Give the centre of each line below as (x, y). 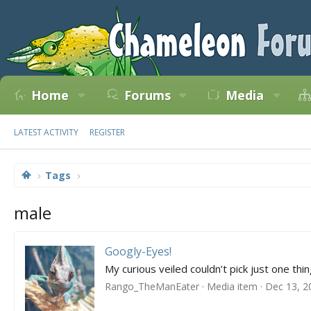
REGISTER (107, 132)
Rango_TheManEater (152, 286)
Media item (232, 286)
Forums (147, 95)
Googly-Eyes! (138, 252)
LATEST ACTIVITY (46, 132)
